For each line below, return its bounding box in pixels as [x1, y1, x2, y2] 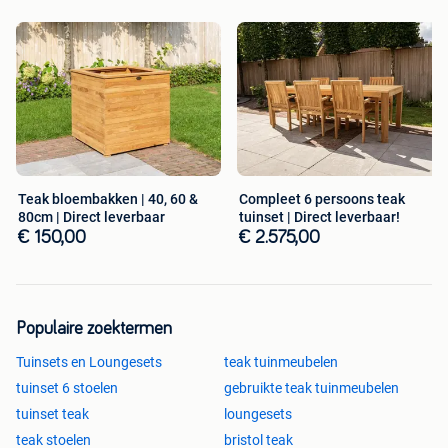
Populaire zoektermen [16, 320, 172, 339]
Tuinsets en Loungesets [16, 354, 162, 371]
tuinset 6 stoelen [16, 380, 118, 397]
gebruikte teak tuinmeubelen [224, 380, 399, 397]
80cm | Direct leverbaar [18, 209, 165, 226]
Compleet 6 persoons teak [239, 191, 405, 208]
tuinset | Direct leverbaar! [239, 209, 400, 226]
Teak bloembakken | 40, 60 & [18, 191, 198, 208]
